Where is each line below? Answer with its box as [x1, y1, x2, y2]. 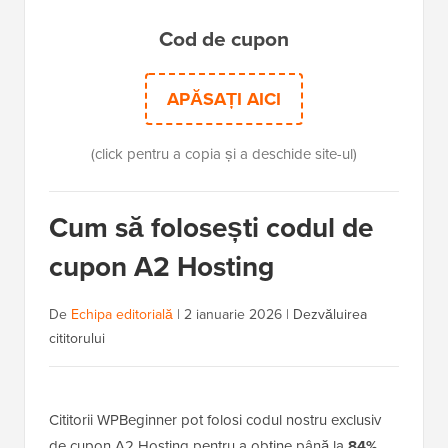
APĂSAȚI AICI [167, 86, 281, 113]
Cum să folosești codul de [49, 207, 373, 248]
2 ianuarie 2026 [184, 304, 282, 325]
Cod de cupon [159, 23, 289, 55]
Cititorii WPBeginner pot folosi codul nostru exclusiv [49, 409, 381, 431]
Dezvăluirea [293, 304, 367, 325]
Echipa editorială [71, 304, 173, 325]
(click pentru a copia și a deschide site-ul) [91, 143, 357, 165]
